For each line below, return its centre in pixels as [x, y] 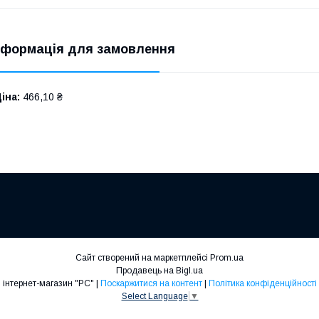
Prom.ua [227, 257]
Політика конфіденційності [262, 283]
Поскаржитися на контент [151, 283]
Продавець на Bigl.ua [159, 270]
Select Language [155, 297]
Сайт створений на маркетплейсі [143, 257]
